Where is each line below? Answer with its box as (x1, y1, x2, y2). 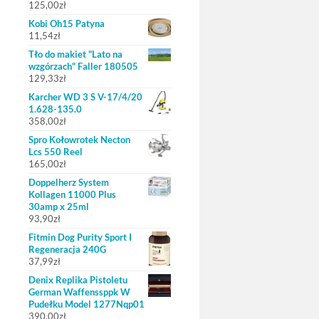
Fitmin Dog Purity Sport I (28, 231, 132, 243)
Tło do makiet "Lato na (28, 48, 122, 60)
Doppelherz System (28, 177, 109, 188)
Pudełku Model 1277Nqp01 (28, 298, 145, 310)
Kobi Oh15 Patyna (28, 18, 105, 29)
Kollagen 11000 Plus (28, 189, 116, 200)
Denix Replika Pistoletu (28, 274, 127, 286)
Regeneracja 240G (28, 244, 106, 255)
